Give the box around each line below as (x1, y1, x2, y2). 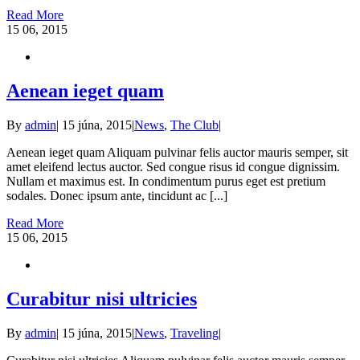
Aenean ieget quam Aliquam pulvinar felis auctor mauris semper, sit (6, 145, 348, 160)
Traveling (170, 326, 219, 341)
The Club (170, 118, 219, 133)
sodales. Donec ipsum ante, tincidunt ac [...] (6, 189, 227, 203)
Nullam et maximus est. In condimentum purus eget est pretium (6, 174, 325, 189)
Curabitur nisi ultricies (6, 288, 197, 310)
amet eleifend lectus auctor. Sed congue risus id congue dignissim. (6, 160, 340, 174)
